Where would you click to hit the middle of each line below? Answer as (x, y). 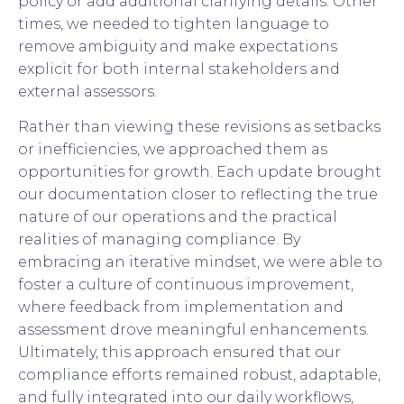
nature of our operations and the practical (178, 217)
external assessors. (87, 91)
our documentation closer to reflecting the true (198, 195)
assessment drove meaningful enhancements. (193, 330)
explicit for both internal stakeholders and (179, 69)
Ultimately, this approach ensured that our (179, 353)
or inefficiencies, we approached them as (173, 150)
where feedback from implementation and (181, 308)
